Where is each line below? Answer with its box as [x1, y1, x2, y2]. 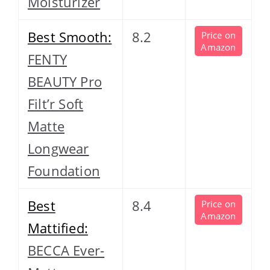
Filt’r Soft [28, 94, 84, 113]
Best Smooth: [28, 27, 112, 46]
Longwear [28, 139, 89, 157]
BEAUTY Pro [28, 72, 102, 90]
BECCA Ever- [28, 240, 105, 259]
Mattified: [28, 218, 88, 237]
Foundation [28, 161, 100, 180]
